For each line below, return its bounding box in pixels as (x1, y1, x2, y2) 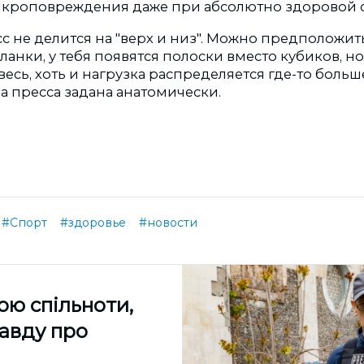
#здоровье (60, 214, 126, 230)
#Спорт (2, 214, 47, 230)
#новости (139, 214, 197, 230)
